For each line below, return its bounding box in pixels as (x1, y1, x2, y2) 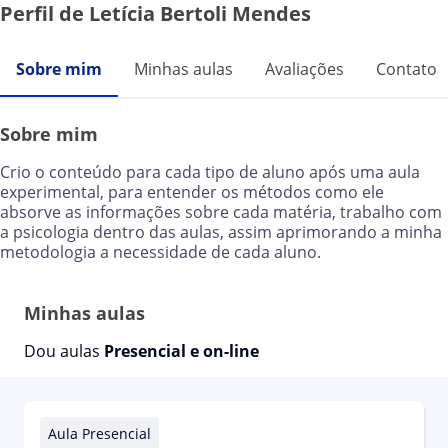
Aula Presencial (48, 424, 151, 443)
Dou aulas (24, 340, 104, 362)
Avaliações (265, 58, 344, 80)
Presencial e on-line (104, 340, 259, 362)
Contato (376, 58, 437, 80)
